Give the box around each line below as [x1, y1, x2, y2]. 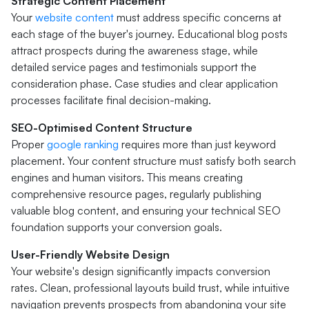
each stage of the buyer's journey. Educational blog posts [11, 27, 288, 41]
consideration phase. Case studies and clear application [11, 77, 278, 90]
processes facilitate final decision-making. [11, 93, 211, 107]
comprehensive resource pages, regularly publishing [11, 187, 261, 201]
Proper [11, 137, 47, 151]
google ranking [47, 137, 119, 151]
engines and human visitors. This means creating [11, 170, 243, 184]
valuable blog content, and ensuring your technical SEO [11, 203, 281, 217]
